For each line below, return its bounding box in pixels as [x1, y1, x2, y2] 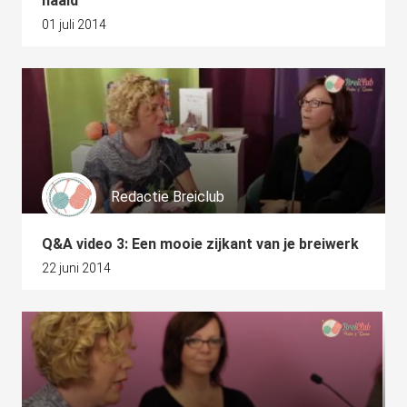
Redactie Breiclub [111, 188, 224, 206]
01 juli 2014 [42, 17, 106, 32]
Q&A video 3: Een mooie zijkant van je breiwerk [42, 235, 359, 253]
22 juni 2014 [42, 261, 111, 275]
